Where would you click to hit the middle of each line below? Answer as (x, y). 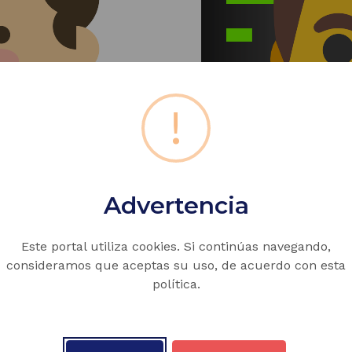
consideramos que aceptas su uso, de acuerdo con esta (176, 266)
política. (176, 284)
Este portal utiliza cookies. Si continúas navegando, (176, 247)
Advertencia (176, 206)
